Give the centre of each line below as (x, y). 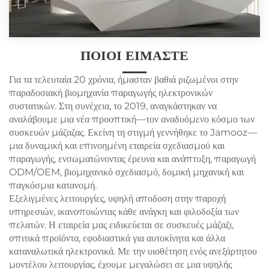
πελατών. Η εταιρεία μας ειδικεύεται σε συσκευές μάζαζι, (121, 225)
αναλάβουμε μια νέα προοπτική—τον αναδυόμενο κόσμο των (132, 119)
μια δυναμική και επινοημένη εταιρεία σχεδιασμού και (117, 146)
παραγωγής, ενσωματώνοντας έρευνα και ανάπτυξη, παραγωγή (132, 159)
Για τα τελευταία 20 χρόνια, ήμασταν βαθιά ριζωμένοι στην (124, 80)
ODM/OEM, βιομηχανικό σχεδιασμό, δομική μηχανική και (126, 172)
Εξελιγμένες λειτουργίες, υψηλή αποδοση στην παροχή (117, 199)
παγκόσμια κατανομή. (53, 186)
